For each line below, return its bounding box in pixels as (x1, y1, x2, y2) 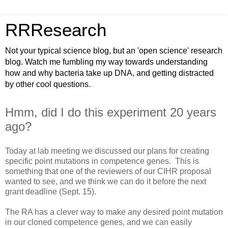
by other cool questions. (5, 80, 91, 89)
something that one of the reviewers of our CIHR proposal (5, 166, 211, 176)
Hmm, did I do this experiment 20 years (5, 105, 216, 119)
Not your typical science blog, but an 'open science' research (5, 46, 222, 55)
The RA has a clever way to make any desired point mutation (5, 207, 223, 216)
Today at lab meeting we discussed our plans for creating (5, 146, 209, 155)
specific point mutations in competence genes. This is (5, 156, 199, 165)
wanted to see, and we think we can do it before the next (5, 177, 206, 186)
